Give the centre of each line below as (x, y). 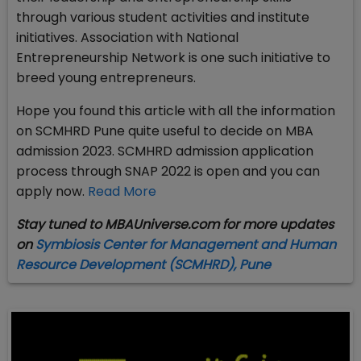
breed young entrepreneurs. (106, 78)
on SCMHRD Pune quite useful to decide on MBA (165, 131)
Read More (122, 192)
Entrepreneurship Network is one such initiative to (173, 58)
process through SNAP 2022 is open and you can (168, 172)
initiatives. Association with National (127, 38)
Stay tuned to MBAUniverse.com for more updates (175, 225)
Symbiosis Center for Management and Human (186, 245)
